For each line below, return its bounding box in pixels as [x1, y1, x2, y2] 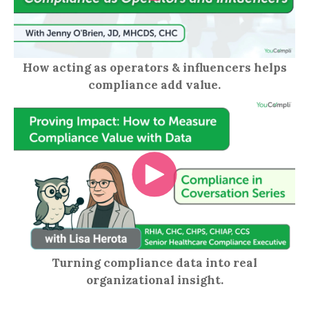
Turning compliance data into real [52, 255, 257, 271]
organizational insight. [86, 272, 223, 288]
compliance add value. [88, 77, 221, 92]
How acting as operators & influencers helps [22, 59, 287, 75]
